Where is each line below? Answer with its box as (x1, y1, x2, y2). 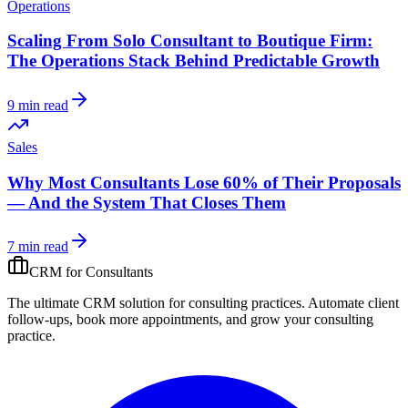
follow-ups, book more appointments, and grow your (7, 311, 314, 328)
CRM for (29, 264, 86, 280)
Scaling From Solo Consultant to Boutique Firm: (7, 31, 372, 51)
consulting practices (189, 295, 301, 311)
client (368, 295, 399, 311)
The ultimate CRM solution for (7, 295, 189, 311)
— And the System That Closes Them (7, 192, 286, 212)
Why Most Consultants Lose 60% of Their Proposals (7, 172, 401, 192)
